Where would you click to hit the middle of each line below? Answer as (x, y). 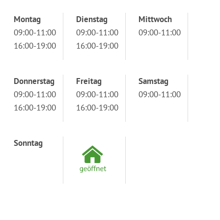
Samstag (153, 81)
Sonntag (28, 143)
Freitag (89, 81)
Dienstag (92, 19)
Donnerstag (34, 81)
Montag (27, 19)
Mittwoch (155, 19)
